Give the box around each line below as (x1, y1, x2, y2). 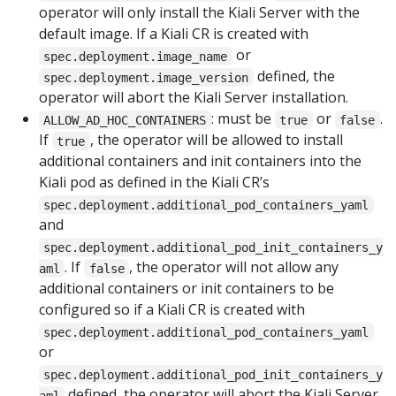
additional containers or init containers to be (39, 278, 334, 299)
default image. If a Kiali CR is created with (39, 24, 308, 44)
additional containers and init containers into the (39, 151, 362, 171)
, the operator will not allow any (129, 257, 339, 278)
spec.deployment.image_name (43, 49, 228, 64)
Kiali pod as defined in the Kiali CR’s (39, 172, 270, 193)
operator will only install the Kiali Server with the (39, 3, 360, 23)
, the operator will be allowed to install (89, 130, 343, 150)
